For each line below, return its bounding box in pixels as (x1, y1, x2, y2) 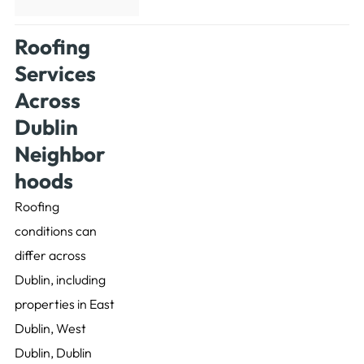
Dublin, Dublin (14, 344, 92, 362)
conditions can (14, 223, 97, 240)
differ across (14, 247, 86, 264)
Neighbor (14, 141, 106, 168)
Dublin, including (14, 271, 106, 288)
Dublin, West (14, 320, 86, 337)
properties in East (14, 296, 115, 313)
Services (14, 60, 96, 88)
